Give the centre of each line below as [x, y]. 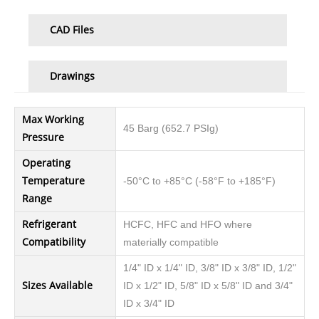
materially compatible [171, 243]
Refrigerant [49, 225]
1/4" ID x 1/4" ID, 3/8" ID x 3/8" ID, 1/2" [210, 268]
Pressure [43, 138]
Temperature [53, 181]
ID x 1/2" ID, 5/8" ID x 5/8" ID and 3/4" [208, 286]
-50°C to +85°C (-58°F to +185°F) [199, 182]
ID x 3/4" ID [149, 304]
